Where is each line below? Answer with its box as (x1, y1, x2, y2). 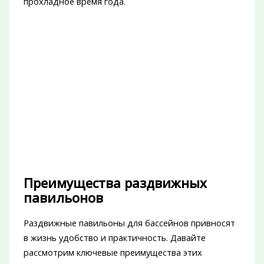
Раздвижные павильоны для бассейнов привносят (23, 217, 235, 229)
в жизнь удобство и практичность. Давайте (23, 232, 206, 244)
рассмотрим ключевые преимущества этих (23, 246, 202, 259)
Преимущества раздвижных (23, 174, 207, 192)
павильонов (23, 189, 103, 207)
